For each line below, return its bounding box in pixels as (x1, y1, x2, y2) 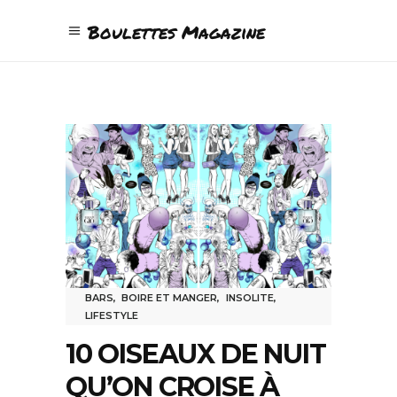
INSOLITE (225, 291, 274, 304)
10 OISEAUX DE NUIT (66, 337, 326, 370)
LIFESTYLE (85, 308, 138, 322)
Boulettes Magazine (88, 19, 265, 44)
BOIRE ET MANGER (121, 291, 218, 304)
